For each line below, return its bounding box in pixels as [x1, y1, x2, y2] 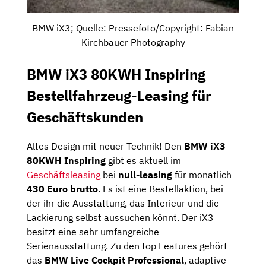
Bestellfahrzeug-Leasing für [27, 85, 211, 105]
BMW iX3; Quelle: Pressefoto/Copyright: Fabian [32, 21, 234, 34]
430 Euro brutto [27, 183, 98, 195]
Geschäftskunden [27, 107, 143, 126]
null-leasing [118, 169, 172, 181]
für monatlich [172, 169, 232, 181]
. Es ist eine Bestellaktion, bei [98, 183, 223, 195]
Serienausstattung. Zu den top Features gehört [27, 240, 227, 252]
